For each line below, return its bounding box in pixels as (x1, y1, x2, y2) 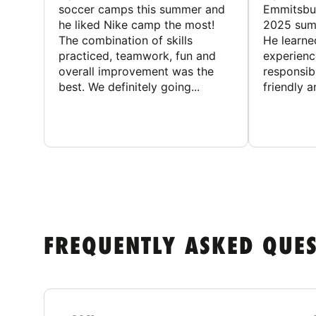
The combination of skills (59, 32, 193, 47)
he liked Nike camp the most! (59, 17, 214, 32)
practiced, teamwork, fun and (59, 48, 216, 63)
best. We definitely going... (59, 79, 200, 94)
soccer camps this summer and (59, 1, 225, 16)
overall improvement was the (59, 63, 214, 78)
